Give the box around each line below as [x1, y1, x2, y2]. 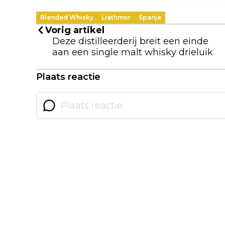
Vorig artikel [45, 25, 104, 36]
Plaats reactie [36, 71, 100, 83]
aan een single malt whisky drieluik [52, 47, 213, 58]
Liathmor [101, 14, 131, 22]
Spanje [139, 14, 161, 22]
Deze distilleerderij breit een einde [52, 36, 208, 47]
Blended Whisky [40, 14, 93, 22]
